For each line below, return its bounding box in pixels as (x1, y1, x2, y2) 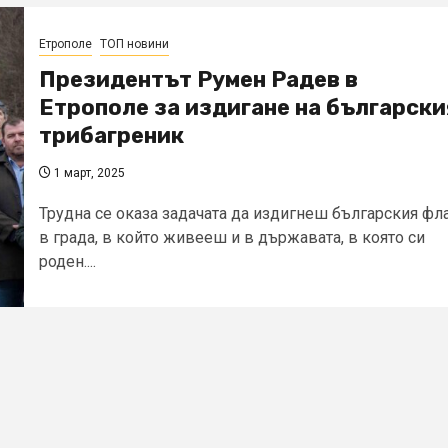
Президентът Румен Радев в (39, 65, 358, 93)
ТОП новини (100, 36, 169, 51)
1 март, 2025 (51, 165, 125, 180)
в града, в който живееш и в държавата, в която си (39, 227, 425, 247)
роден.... (39, 251, 96, 271)
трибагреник (39, 121, 184, 149)
